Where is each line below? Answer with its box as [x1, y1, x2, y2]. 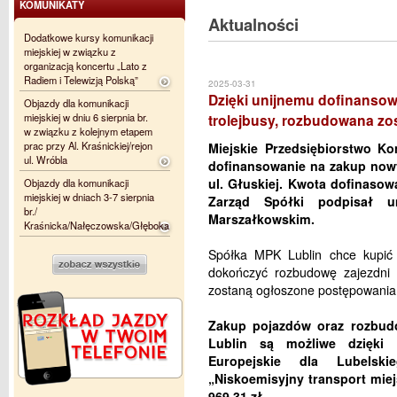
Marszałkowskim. [208, 210, 315, 228]
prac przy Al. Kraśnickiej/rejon [24, 138, 152, 152]
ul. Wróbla [24, 152, 67, 167]
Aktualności [208, 12, 299, 36]
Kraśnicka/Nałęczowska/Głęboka [24, 218, 169, 232]
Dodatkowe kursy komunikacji [24, 30, 153, 44]
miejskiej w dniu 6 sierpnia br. [24, 110, 148, 124]
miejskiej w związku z [24, 44, 116, 58]
